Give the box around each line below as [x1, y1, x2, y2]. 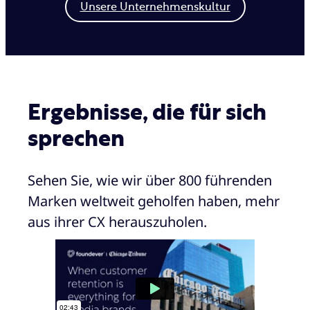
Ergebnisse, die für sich [28, 101, 266, 124]
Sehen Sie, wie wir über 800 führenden [28, 171, 272, 190]
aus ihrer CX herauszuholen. [28, 212, 207, 232]
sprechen [28, 127, 125, 150]
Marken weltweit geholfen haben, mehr [28, 192, 280, 211]
